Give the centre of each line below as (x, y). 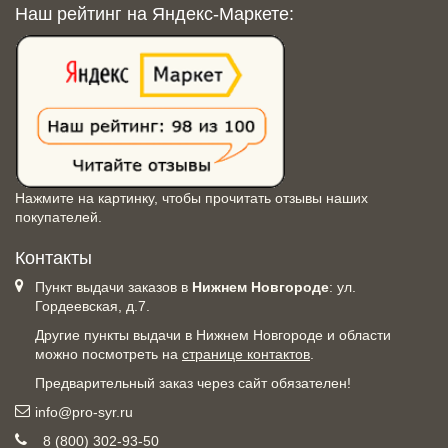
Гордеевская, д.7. (92, 306)
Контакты (53, 258)
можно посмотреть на (108, 354)
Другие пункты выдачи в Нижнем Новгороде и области (213, 335)
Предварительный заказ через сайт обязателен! (193, 383)
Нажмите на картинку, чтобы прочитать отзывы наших (191, 198)
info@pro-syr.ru (84, 412)
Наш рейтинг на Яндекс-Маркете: (154, 14)
